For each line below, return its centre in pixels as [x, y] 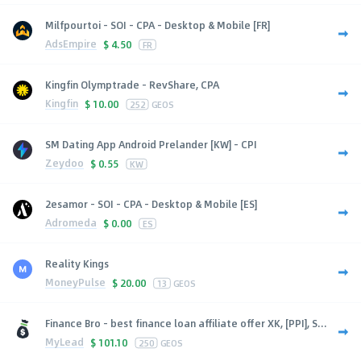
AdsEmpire [71, 44]
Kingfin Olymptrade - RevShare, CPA [132, 84]
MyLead [64, 342]
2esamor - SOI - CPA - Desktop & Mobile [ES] [151, 203]
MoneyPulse [75, 282]
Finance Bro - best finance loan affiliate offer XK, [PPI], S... [186, 323]
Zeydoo [64, 163]
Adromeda [71, 223]
